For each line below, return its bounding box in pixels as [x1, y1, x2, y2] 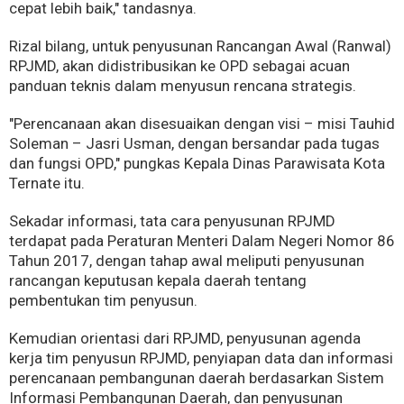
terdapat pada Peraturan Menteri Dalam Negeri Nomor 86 [9, 232, 395, 251]
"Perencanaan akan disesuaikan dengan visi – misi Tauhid [9, 115, 395, 133]
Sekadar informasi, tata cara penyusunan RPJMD [9, 212, 335, 231]
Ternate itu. [9, 174, 85, 193]
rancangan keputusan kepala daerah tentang [9, 271, 307, 290]
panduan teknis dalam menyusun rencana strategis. [9, 77, 356, 96]
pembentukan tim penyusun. [9, 291, 197, 310]
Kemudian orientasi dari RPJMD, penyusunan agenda [9, 329, 361, 348]
